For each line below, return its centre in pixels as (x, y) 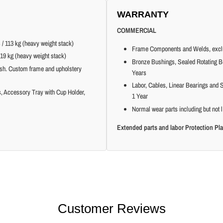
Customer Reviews (111, 208)
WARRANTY (143, 14)
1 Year (140, 96)
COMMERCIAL (137, 30)
